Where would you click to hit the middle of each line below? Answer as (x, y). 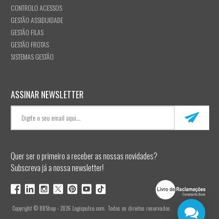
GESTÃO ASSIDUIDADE (37, 20)
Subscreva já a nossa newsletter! (57, 167)
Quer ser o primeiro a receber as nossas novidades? (84, 156)
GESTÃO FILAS (27, 32)
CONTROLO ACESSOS (36, 7)
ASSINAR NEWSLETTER (47, 94)
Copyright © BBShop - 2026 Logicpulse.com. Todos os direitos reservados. (92, 208)
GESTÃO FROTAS (30, 44)
